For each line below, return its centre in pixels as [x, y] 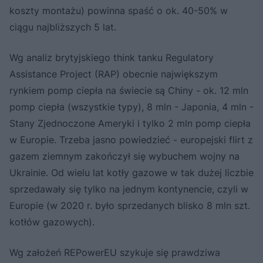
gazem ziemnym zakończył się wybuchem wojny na [124, 156]
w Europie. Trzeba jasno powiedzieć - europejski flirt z [131, 139]
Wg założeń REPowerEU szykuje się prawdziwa [115, 252]
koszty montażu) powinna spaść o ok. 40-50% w [119, 10]
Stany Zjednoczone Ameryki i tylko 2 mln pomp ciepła [130, 123]
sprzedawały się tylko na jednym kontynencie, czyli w [129, 189]
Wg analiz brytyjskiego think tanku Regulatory [112, 57]
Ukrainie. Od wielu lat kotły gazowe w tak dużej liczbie [131, 172]
